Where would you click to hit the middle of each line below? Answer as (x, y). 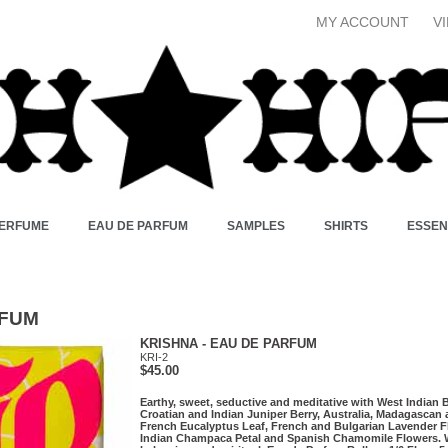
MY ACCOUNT (362, 22)
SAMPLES (256, 225)
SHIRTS (346, 225)
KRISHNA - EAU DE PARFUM (228, 344)
